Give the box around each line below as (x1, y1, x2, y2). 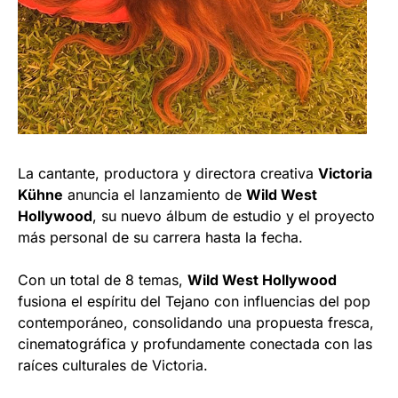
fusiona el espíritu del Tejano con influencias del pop (18, 291, 370, 310)
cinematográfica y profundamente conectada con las (18, 334, 372, 353)
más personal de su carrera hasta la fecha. (18, 227, 303, 246)
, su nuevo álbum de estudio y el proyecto (92, 206, 375, 225)
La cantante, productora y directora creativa (18, 163, 318, 182)
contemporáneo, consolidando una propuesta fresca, (18, 313, 374, 331)
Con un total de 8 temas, (18, 270, 187, 289)
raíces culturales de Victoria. (18, 355, 208, 374)
